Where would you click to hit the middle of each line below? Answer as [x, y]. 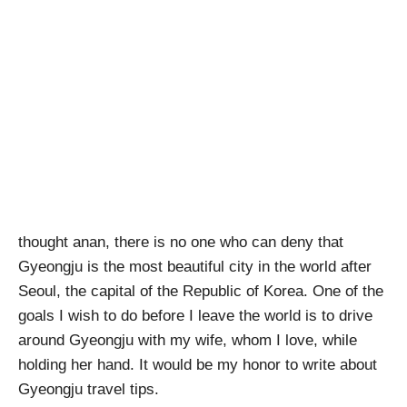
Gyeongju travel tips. [89, 390]
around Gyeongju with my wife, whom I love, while [188, 341]
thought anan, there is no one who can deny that [181, 243]
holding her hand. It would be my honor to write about [198, 365]
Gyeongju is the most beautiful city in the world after [195, 267]
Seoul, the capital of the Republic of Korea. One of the [201, 292]
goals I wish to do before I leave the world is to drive [195, 316]
